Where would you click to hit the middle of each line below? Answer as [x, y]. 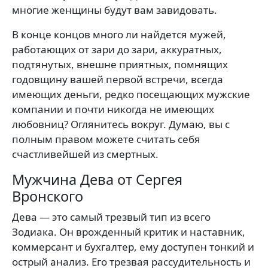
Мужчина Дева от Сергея [97, 179]
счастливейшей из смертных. [85, 154]
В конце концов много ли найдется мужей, [119, 34]
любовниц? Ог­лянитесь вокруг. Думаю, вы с [121, 124]
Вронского [48, 196]
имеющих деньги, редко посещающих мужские [131, 94]
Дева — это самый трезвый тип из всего [111, 217]
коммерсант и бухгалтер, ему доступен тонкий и [133, 246]
